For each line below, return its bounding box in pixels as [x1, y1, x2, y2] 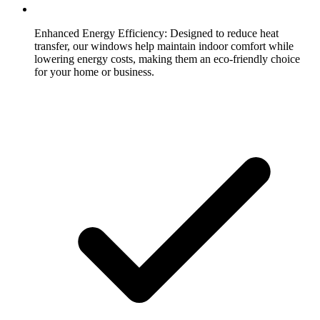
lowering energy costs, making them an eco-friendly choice [34, 53, 300, 66]
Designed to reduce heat [167, 27, 279, 40]
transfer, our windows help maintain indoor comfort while [34, 40, 294, 53]
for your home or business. [34, 66, 154, 79]
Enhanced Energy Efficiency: [34, 27, 167, 40]
